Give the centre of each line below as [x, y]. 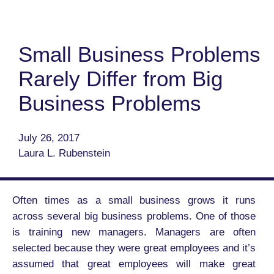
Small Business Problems [139, 54]
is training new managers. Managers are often [134, 232]
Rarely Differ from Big [120, 79]
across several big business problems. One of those [134, 216]
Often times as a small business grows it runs [134, 200]
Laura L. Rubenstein [64, 153]
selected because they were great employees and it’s [134, 248]
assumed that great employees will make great [134, 264]
